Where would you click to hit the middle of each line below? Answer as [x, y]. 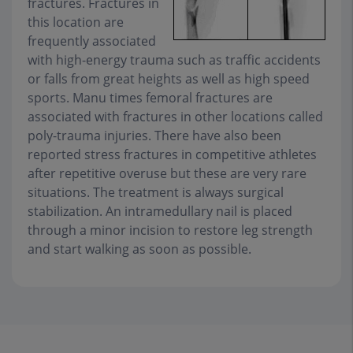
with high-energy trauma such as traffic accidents [174, 60]
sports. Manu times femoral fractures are [150, 98]
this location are [76, 22]
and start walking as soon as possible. [139, 249]
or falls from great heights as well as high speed [169, 79]
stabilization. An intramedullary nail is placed [160, 211]
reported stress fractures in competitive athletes [172, 154]
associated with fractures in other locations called [175, 117]
